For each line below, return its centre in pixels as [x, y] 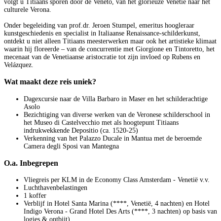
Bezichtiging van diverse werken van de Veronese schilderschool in [117, 114]
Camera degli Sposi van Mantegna [71, 146]
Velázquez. [20, 65]
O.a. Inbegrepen [31, 163]
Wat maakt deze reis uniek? [50, 82]
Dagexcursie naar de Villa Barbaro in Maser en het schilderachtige [116, 99]
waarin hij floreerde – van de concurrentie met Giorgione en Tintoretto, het [109, 49]
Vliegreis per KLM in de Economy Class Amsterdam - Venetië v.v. [117, 180]
